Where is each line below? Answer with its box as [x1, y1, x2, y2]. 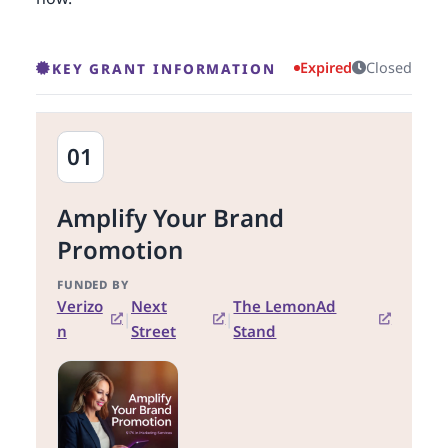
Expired [300, 58, 353, 78]
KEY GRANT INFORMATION [51, 58, 276, 78]
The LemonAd [233, 296, 337, 317]
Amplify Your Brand [56, 200, 284, 234]
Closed [366, 58, 413, 78]
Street [130, 321, 176, 342]
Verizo [56, 296, 103, 317]
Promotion [56, 232, 183, 266]
